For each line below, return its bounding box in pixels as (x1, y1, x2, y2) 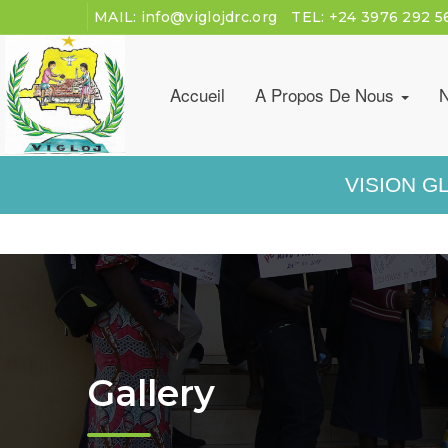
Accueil (170, 82, 225, 107)
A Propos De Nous (255, 82, 399, 107)
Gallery (87, 370, 215, 415)
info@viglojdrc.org (140, 8, 278, 26)
